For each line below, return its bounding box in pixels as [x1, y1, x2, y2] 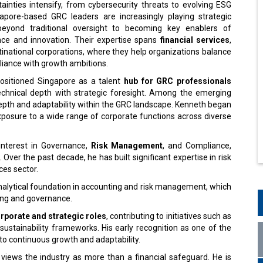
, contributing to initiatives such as [106, 211, 231, 221]
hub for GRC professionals [124, 76, 232, 86]
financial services [160, 35, 230, 45]
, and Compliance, [163, 141, 231, 150]
